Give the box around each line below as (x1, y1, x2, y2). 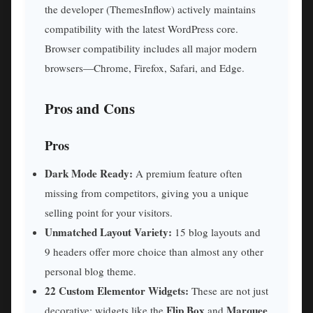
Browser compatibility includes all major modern (45, 41, 257, 55)
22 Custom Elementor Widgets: (45, 283, 189, 299)
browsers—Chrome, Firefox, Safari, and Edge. (45, 60, 245, 75)
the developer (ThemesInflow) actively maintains (45, 1, 256, 16)
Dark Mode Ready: (45, 166, 133, 182)
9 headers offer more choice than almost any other (45, 245, 263, 259)
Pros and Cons (45, 97, 135, 119)
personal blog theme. (45, 264, 136, 279)
